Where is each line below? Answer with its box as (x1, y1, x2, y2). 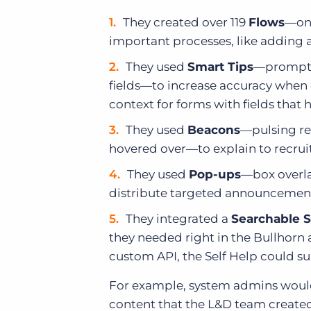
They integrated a (126, 212, 231, 226)
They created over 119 (123, 15, 249, 29)
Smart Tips (187, 60, 253, 74)
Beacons (187, 123, 240, 137)
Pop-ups (189, 167, 241, 181)
